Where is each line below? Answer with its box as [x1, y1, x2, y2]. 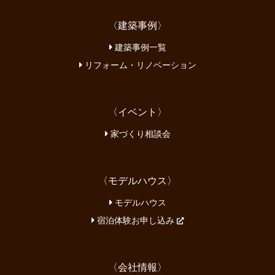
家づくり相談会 [107, 127, 171, 137]
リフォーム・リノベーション [82, 58, 196, 68]
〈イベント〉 [108, 105, 167, 115]
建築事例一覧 [112, 41, 166, 50]
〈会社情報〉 [108, 260, 167, 271]
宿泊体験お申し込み [94, 214, 177, 223]
